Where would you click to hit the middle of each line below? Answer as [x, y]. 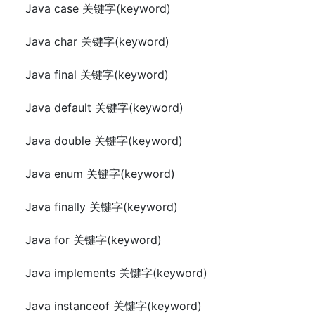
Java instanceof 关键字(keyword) [114, 306]
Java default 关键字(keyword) [104, 108]
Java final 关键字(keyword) [97, 75]
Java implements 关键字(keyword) [116, 273]
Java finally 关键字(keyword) [102, 207]
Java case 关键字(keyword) [98, 8]
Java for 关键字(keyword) [94, 240]
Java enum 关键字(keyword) [100, 174]
